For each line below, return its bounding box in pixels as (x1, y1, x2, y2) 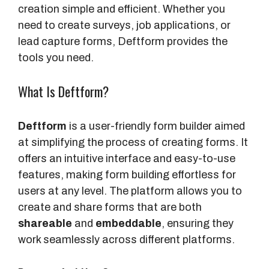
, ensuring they (162, 217, 234, 230)
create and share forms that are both (18, 201, 202, 214)
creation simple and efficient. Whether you (18, 3, 225, 16)
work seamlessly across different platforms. (18, 234, 235, 246)
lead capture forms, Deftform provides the (18, 35, 228, 48)
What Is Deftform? (18, 82, 109, 101)
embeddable (95, 217, 162, 230)
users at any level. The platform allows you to (18, 185, 242, 198)
